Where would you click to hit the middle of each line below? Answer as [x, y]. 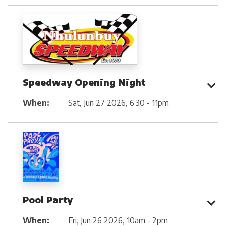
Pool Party [48, 199]
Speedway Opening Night [84, 82]
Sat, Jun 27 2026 [97, 103]
